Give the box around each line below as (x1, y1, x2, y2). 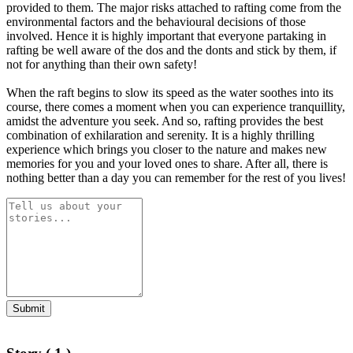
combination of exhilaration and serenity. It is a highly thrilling (6, 128, 314, 142)
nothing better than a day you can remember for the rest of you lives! (6, 170, 346, 184)
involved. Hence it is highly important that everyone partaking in (6, 28, 326, 43)
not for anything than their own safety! (6, 57, 197, 71)
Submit (13, 302, 45, 314)
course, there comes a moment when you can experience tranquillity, (6, 99, 345, 113)
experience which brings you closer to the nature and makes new (6, 142, 327, 156)
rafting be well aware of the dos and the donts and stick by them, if (6, 43, 336, 57)
